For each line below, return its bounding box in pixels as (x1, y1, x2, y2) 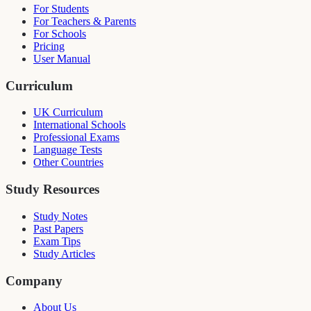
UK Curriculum (33, 106, 103, 119)
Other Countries (33, 156, 103, 169)
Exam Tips (33, 235, 81, 247)
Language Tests (33, 144, 102, 156)
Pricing (33, 40, 65, 52)
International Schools (33, 119, 126, 131)
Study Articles (33, 247, 95, 260)
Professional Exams (33, 131, 119, 144)
